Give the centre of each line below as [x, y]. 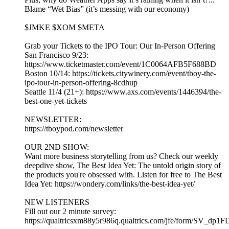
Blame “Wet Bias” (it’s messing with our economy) [107, 9]
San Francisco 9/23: [56, 55]
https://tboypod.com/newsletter [74, 129]
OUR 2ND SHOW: [57, 147]
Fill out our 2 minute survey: [70, 212]
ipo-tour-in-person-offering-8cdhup [81, 83]
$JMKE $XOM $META [65, 28]
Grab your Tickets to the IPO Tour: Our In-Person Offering [120, 46]
